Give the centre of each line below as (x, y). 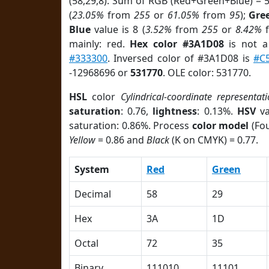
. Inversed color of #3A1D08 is (180, 58)
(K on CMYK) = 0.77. (214, 140)
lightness (175, 111)
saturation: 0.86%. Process (131, 125)
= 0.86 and (121, 140)
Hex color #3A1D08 (177, 44)
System (92, 169)
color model (220, 125)
